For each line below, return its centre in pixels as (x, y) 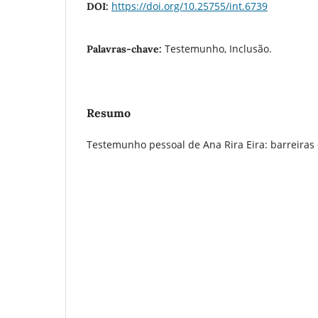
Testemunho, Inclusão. (218, 48)
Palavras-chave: (126, 49)
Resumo (109, 113)
